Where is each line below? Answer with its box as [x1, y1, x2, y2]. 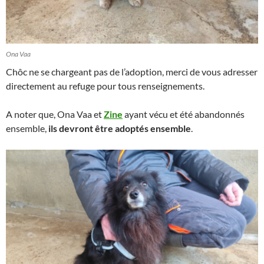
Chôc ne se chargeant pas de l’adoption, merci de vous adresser [6, 66, 258, 77]
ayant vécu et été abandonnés [124, 108, 245, 120]
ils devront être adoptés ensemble [48, 123, 191, 134]
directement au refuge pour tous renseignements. [6, 80, 204, 91]
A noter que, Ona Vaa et [6, 108, 104, 120]
